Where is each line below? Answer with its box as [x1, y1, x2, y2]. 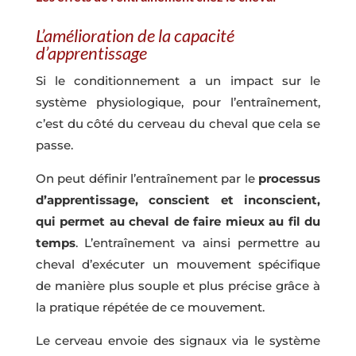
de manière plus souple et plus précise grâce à [35, 278, 321, 294]
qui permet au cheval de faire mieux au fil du [35, 214, 321, 230]
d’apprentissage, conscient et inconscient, [35, 192, 321, 208]
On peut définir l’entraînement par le [35, 171, 259, 187]
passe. [35, 137, 73, 153]
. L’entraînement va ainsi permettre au [75, 235, 321, 251]
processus [258, 171, 321, 187]
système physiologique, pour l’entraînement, [35, 95, 321, 110]
